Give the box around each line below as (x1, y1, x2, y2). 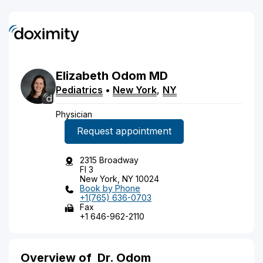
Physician (56, 109, 92, 119)
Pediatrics (56, 83, 103, 96)
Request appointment (77, 125, 171, 137)
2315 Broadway (80, 154, 139, 165)
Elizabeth (56, 68, 109, 83)
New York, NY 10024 (80, 173, 159, 184)
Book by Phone (80, 183, 140, 193)
